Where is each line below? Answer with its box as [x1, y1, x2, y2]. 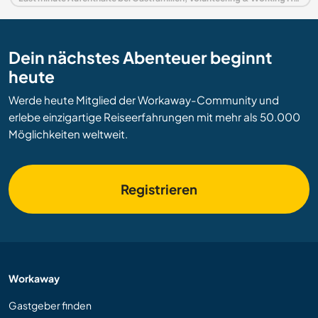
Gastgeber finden [9, 299, 92, 312]
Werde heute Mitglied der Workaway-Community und [9, 93, 279, 107]
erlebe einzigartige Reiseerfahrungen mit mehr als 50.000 [9, 110, 300, 124]
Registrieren [121, 181, 197, 198]
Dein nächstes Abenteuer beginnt [9, 47, 272, 68]
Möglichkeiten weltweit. [9, 127, 128, 141]
